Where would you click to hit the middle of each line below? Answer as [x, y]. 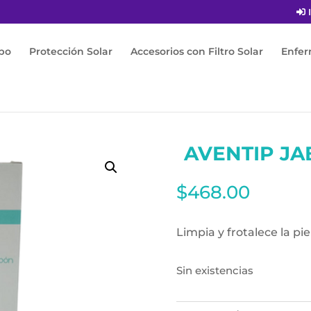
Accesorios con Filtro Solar [197, 51]
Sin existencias [215, 271]
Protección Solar [71, 51]
